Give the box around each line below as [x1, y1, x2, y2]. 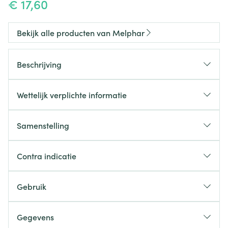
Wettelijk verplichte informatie [17, 89, 127, 100]
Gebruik [17, 181, 46, 192]
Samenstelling [17, 120, 69, 131]
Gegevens [17, 211, 54, 222]
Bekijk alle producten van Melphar [17, 27, 145, 38]
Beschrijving [17, 59, 62, 70]
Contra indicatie [17, 150, 76, 161]
